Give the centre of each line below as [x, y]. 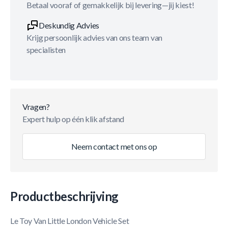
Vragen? [36, 107]
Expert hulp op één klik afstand [74, 119]
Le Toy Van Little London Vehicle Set [70, 221]
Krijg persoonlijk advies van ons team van [94, 37]
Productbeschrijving [64, 196]
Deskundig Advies [69, 25]
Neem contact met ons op [114, 146]
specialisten [46, 50]
